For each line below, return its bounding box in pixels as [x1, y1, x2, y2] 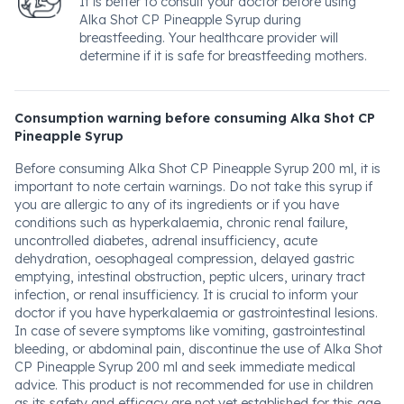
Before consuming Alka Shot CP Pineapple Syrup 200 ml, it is [14, 161, 381, 177]
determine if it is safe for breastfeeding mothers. [79, 48, 367, 64]
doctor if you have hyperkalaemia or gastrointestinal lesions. [14, 305, 378, 321]
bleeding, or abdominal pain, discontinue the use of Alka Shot [14, 341, 382, 357]
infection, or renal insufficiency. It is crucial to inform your [14, 287, 358, 303]
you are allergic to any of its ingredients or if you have [14, 197, 339, 213]
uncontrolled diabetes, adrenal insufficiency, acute [14, 233, 317, 249]
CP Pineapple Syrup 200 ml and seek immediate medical [14, 359, 355, 375]
